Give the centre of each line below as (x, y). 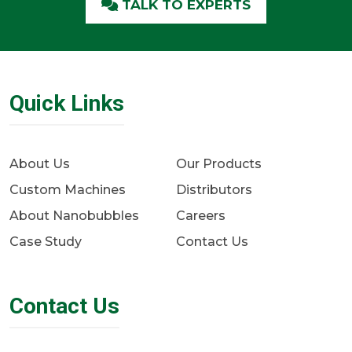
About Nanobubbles (74, 216)
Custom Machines (68, 190)
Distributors (214, 190)
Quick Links (67, 103)
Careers (201, 216)
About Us (40, 164)
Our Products (219, 164)
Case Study (46, 242)
